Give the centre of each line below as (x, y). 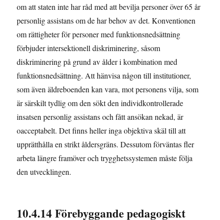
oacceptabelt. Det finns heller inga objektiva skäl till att (101, 130)
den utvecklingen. (44, 171)
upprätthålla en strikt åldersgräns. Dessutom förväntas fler (106, 144)
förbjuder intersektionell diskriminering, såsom (89, 48)
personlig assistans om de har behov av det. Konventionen (106, 20)
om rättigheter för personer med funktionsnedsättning (99, 34)
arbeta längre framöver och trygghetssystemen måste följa (105, 158)
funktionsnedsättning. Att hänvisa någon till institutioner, (104, 75)
